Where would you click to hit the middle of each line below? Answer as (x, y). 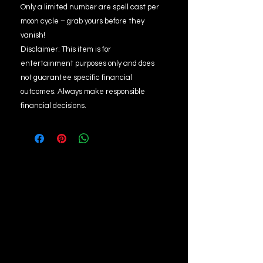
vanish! (33, 35)
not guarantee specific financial (76, 77)
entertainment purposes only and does (87, 63)
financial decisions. (53, 106)
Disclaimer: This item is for (66, 49)
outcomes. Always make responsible (83, 92)
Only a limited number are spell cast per (90, 7)
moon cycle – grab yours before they (82, 21)
